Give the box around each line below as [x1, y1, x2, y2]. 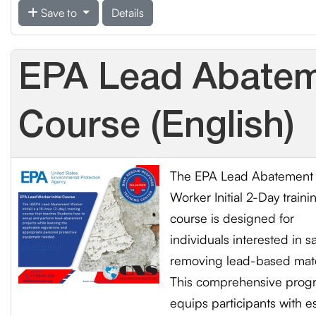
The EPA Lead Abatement [170, 168, 313, 183]
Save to [38, 6, 80, 20]
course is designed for [170, 210, 294, 226]
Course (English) [18, 111, 295, 144]
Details [111, 6, 144, 20]
